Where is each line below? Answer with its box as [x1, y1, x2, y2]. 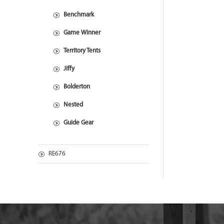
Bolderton [63, 83, 90, 90]
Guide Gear [63, 119, 93, 126]
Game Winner [63, 29, 100, 36]
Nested [63, 101, 83, 108]
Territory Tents [63, 47, 100, 54]
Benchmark [63, 11, 94, 18]
